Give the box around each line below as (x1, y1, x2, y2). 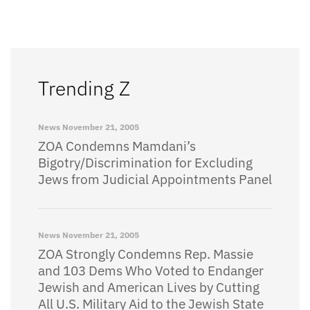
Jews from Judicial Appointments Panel (38, 171, 272, 188)
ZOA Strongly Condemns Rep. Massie (38, 246, 253, 262)
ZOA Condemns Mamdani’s (38, 138, 196, 154)
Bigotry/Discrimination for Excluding (38, 154, 253, 171)
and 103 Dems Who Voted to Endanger (38, 262, 264, 279)
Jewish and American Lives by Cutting (38, 279, 259, 295)
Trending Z (38, 75, 130, 101)
